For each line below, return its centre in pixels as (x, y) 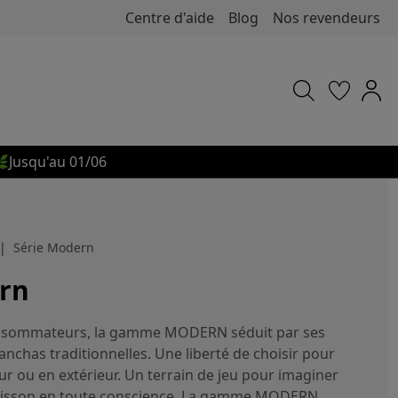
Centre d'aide (170, 18)
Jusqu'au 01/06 (58, 162)
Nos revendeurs (326, 18)
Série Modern (54, 247)
